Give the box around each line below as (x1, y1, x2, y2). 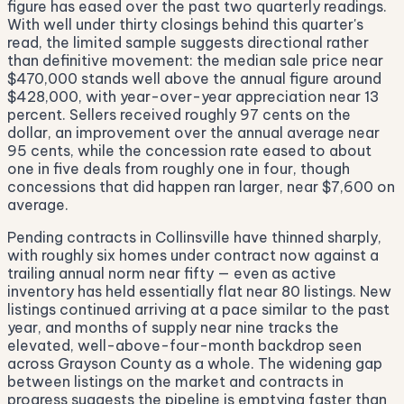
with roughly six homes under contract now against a (7, 246, 379, 265)
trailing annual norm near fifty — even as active (7, 264, 336, 283)
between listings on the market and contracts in (7, 372, 344, 391)
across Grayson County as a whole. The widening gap (7, 354, 382, 373)
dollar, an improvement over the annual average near (7, 124, 380, 142)
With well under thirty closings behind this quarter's (7, 15, 363, 34)
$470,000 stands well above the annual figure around (7, 69, 381, 88)
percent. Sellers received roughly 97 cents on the (7, 106, 351, 124)
